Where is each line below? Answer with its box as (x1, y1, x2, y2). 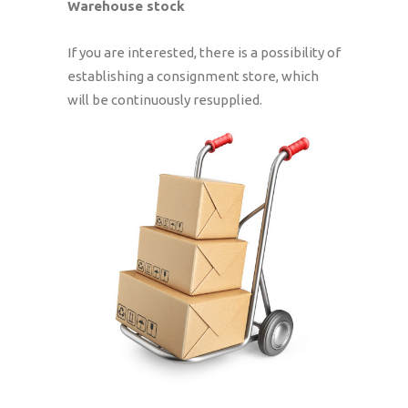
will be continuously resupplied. (67, 92, 262, 107)
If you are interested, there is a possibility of (67, 45, 341, 60)
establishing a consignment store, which (67, 68, 319, 84)
